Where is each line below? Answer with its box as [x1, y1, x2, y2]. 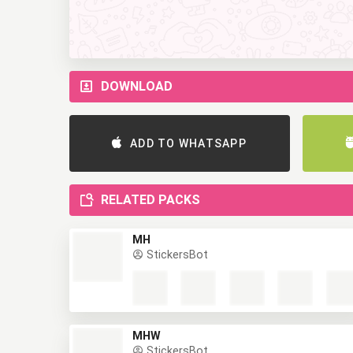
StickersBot [143, 273, 203, 286]
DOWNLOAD [101, 92, 177, 106]
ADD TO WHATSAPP [128, 150, 248, 162]
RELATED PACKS [101, 218, 210, 232]
